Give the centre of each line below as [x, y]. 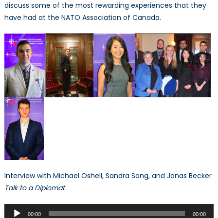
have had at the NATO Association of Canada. [82, 18]
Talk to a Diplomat [34, 188]
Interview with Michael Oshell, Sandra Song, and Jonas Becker [108, 176]
